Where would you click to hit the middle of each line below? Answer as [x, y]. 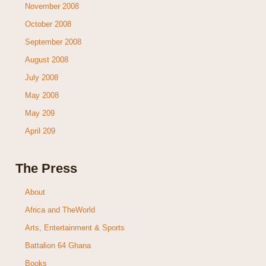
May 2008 [42, 95]
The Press [46, 168]
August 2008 [46, 59]
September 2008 [53, 42]
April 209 [40, 131]
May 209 [39, 113]
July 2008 [41, 77]
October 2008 [48, 24]
